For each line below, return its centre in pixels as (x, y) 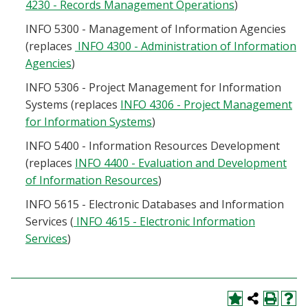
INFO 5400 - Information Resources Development (153, 146)
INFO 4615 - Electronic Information (164, 221)
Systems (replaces (73, 104)
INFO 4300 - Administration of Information (186, 46)
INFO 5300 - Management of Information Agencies (156, 29)
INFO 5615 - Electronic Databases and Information (155, 204)
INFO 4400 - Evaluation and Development (181, 163)
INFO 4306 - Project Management (206, 104)
